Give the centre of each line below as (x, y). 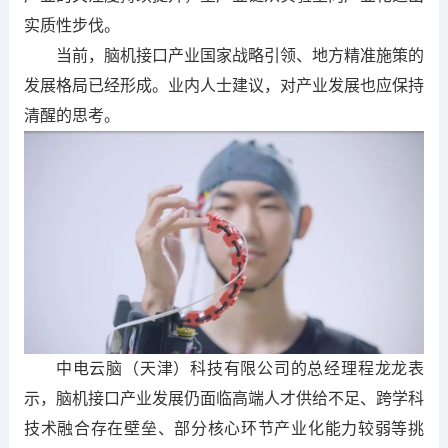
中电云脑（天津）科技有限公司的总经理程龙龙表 (240, 369)
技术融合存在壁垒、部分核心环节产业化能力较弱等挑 (224, 429)
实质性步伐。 (71, 25)
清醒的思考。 (71, 115)
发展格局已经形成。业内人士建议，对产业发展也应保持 (224, 85)
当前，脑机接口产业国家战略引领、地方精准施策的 (240, 55)
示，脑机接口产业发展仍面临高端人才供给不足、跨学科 (224, 399)
